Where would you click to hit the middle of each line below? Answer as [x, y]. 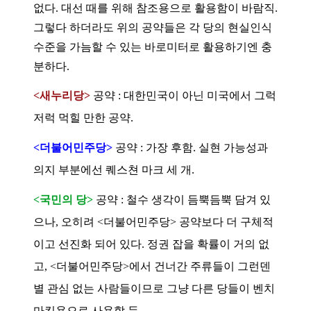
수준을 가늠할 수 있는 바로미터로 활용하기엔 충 [153, 47]
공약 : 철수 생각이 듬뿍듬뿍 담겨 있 [182, 199]
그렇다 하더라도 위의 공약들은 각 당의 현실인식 [153, 27]
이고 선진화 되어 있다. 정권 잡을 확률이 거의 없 [151, 244]
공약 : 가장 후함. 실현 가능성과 [190, 147]
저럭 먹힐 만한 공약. [83, 117]
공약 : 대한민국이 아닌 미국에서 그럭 [185, 95]
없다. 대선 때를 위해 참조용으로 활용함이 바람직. [155, 8]
